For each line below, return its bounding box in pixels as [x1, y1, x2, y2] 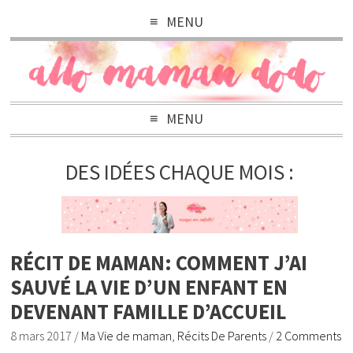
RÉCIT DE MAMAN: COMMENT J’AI [10, 249, 308, 276]
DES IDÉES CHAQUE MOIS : [65, 158, 295, 186]
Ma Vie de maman [81, 327, 173, 344]
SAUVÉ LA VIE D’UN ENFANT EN [10, 273, 288, 300]
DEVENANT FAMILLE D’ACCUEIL [10, 298, 287, 325]
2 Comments [276, 327, 342, 344]
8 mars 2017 [10, 327, 72, 344]
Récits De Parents [177, 327, 267, 344]
